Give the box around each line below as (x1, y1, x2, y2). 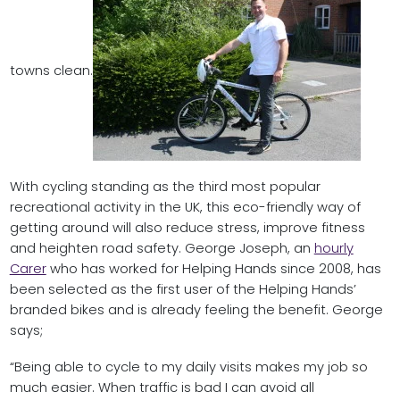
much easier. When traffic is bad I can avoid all (9, 378, 314, 396)
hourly (313, 239, 354, 258)
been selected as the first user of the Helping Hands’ (9, 280, 356, 299)
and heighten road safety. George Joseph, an (9, 239, 314, 258)
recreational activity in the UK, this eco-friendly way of (9, 198, 361, 217)
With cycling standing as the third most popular (9, 178, 321, 196)
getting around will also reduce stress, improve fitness (9, 219, 365, 237)
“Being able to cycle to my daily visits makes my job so (9, 357, 368, 376)
